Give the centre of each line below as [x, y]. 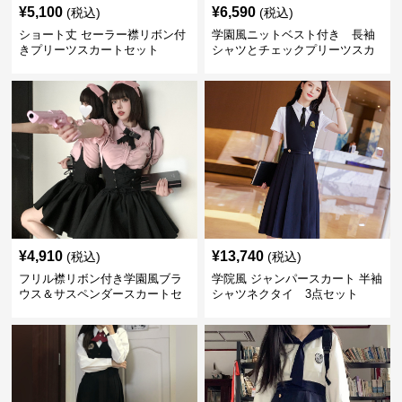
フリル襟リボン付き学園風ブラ [101, 279]
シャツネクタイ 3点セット [284, 294]
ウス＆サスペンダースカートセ [101, 294]
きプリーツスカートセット [89, 50]
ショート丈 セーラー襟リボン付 [103, 35]
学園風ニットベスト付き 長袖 [293, 35]
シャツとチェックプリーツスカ [293, 50]
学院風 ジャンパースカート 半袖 [297, 279]
